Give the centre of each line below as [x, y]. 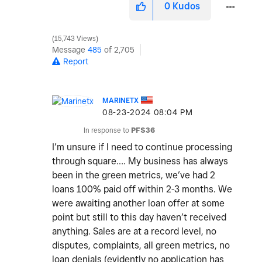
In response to [107, 130]
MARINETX [120, 101]
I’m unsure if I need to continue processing [142, 147]
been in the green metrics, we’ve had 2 [134, 175]
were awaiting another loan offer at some [138, 204]
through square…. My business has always [140, 161]
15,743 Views [75, 39]
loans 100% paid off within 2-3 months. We [142, 189]
